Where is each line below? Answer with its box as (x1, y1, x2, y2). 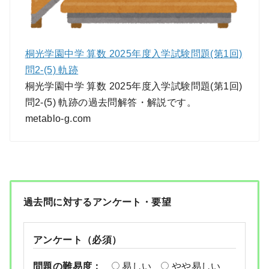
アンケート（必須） (33, 235, 122, 246)
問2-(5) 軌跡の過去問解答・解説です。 (25, 97, 196, 107)
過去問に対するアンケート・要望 (23, 197, 171, 208)
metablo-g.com (25, 113, 91, 124)
